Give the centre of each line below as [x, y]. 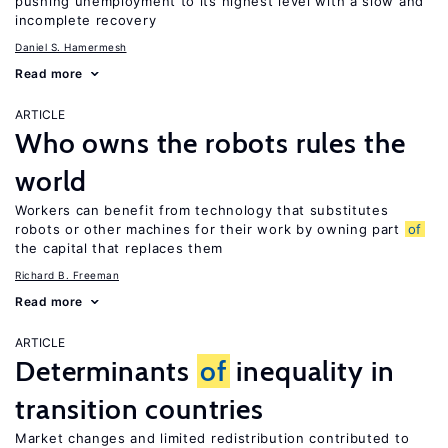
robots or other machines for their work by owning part [210, 229]
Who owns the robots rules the [210, 143]
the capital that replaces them [119, 248]
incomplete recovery [86, 20]
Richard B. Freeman [67, 275]
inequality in [312, 371]
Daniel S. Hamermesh [71, 47]
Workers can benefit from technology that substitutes [202, 210]
